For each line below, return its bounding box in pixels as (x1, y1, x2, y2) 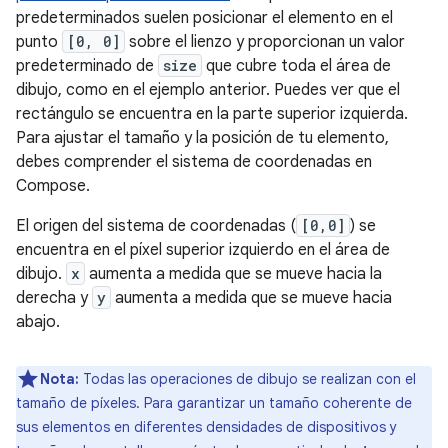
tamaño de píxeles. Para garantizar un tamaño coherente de (16, 394, 412, 413)
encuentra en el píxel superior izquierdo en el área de (16, 240, 390, 261)
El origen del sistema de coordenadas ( (16, 216, 296, 237)
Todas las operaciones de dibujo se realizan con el (79, 370, 416, 389)
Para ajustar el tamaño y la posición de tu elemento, (16, 128, 389, 149)
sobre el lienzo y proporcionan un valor (125, 32, 405, 53)
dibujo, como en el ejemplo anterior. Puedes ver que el (16, 80, 400, 101)
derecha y (16, 288, 92, 309)
